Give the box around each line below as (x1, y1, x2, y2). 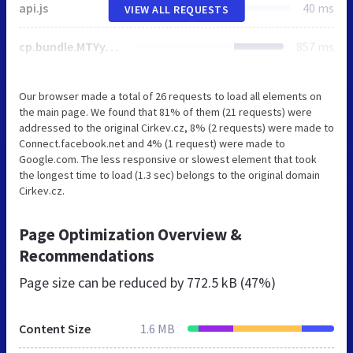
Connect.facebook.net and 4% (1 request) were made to (19, 136, 285, 150)
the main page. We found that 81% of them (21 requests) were (19, 104, 312, 119)
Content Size (19, 320, 91, 336)
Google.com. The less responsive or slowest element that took (19, 151, 317, 166)
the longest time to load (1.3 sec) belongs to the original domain (19, 167, 320, 182)
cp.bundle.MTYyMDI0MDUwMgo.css (106, 38, 118, 54)
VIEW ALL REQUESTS (124, 2, 229, 17)
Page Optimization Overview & (19, 223, 242, 245)
